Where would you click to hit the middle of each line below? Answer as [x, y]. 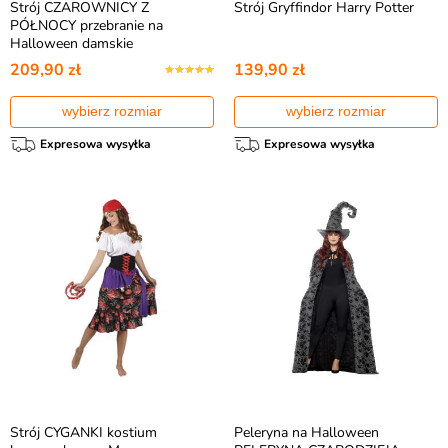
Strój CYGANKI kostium [83, 432]
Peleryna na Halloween [306, 432]
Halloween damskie [71, 43]
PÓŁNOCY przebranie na [86, 25]
